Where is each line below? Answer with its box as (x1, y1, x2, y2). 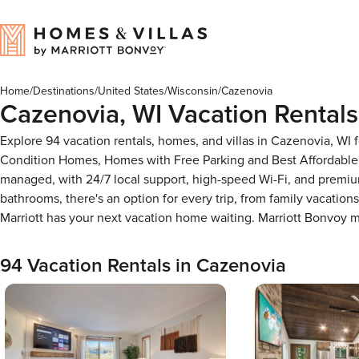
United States (98, 84, 164, 98)
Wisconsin (167, 84, 218, 98)
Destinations (33, 84, 95, 98)
